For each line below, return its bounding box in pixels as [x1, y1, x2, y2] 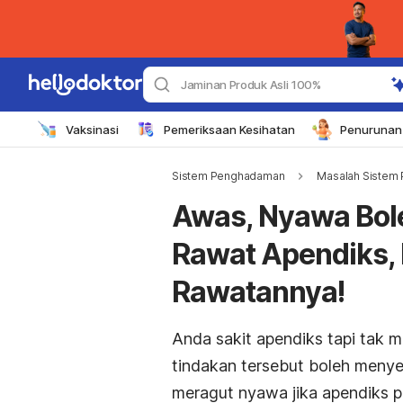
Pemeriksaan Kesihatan [164, 121, 295, 137]
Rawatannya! [172, 274, 345, 309]
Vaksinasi [66, 121, 119, 137]
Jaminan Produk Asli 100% [181, 77, 321, 92]
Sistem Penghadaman [172, 169, 285, 183]
